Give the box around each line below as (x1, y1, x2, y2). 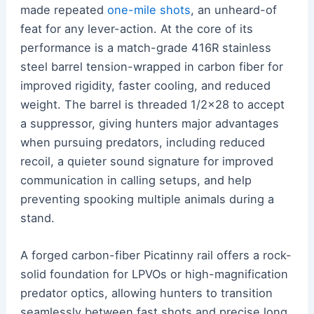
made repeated (20, 3, 107, 18)
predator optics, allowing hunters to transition (20, 286, 273, 301)
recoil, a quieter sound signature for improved (20, 154, 273, 169)
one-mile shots (107, 3, 191, 18)
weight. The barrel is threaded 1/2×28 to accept (20, 97, 285, 112)
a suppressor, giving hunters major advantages (20, 116, 279, 131)
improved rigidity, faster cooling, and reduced (20, 78, 271, 93)
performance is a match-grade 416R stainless (20, 41, 271, 55)
